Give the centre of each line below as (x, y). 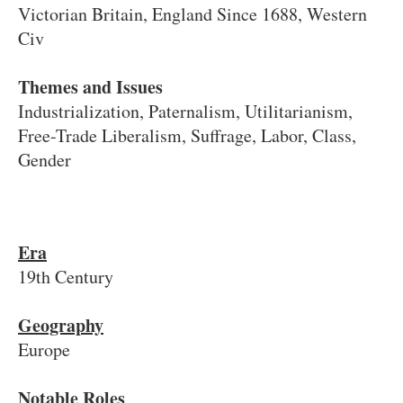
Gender (45, 160)
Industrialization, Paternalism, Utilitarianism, (185, 112)
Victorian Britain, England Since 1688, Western (193, 14)
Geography (61, 325)
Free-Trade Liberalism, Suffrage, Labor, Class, (187, 136)
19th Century (66, 276)
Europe (44, 349)
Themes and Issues (90, 87)
